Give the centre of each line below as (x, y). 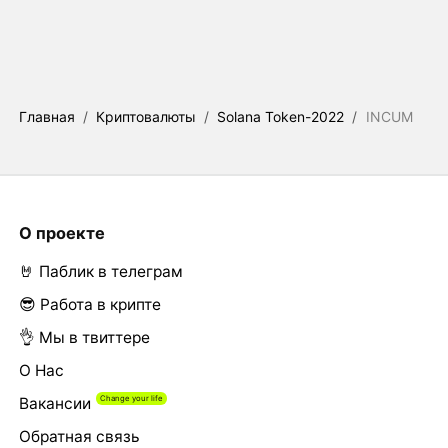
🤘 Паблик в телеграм (100, 272)
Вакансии (54, 404)
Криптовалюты (146, 117)
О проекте (61, 232)
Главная (46, 117)
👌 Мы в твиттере (84, 338)
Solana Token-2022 (281, 117)
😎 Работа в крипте (89, 305)
